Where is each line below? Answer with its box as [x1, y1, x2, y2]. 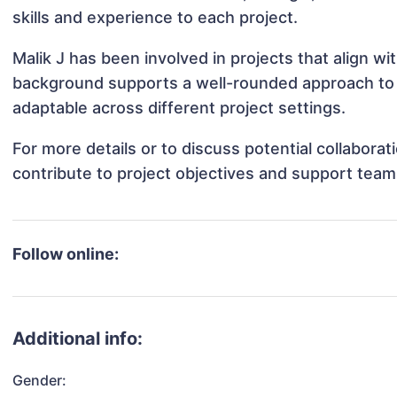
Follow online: [12, 245, 120, 264]
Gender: [12, 371, 67, 390]
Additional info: [12, 328, 144, 350]
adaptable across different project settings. [12, 98, 346, 118]
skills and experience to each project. [12, 8, 299, 27]
